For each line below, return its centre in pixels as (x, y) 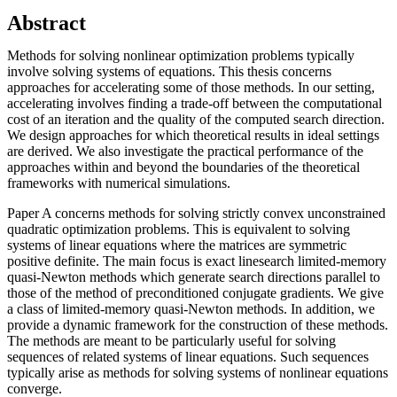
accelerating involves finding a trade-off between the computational (195, 103)
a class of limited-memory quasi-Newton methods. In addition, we (191, 308)
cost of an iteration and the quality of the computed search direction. (196, 119)
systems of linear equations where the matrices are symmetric (177, 245)
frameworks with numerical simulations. (119, 183)
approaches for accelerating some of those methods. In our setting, (191, 87)
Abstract (47, 23)
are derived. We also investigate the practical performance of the (185, 151)
